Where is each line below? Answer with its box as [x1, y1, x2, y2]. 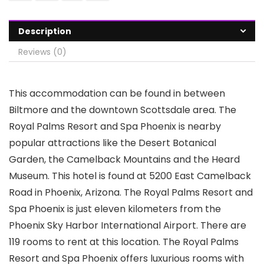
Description [18, 25, 71, 37]
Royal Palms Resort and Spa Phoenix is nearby [9, 119, 221, 133]
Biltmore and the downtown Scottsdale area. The [9, 103, 236, 117]
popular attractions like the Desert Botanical [9, 136, 216, 150]
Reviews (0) [18, 45, 67, 58]
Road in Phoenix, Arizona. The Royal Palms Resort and [9, 185, 253, 199]
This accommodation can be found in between [9, 86, 225, 100]
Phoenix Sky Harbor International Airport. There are [9, 218, 246, 232]
